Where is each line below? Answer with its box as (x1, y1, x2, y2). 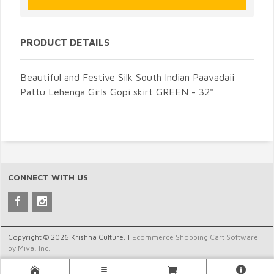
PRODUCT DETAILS (20, 37, 109, 48)
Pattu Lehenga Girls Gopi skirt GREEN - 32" (20, 86, 213, 98)
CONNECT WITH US (8, 172, 88, 183)
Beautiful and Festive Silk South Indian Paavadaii (20, 72, 234, 83)
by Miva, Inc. (8, 243, 50, 253)
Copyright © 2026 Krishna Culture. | (8, 232, 132, 242)
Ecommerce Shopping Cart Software (132, 232, 258, 242)
